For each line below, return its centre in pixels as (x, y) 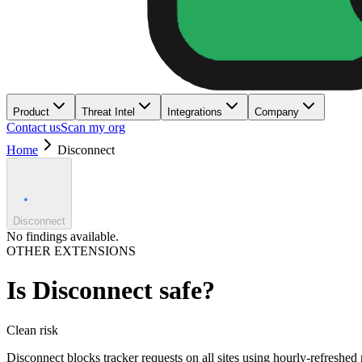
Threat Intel (108, 112)
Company (277, 112)
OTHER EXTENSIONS (71, 251)
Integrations (195, 112)
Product (31, 112)
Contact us (34, 127)
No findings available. (63, 236)
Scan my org (93, 127)
